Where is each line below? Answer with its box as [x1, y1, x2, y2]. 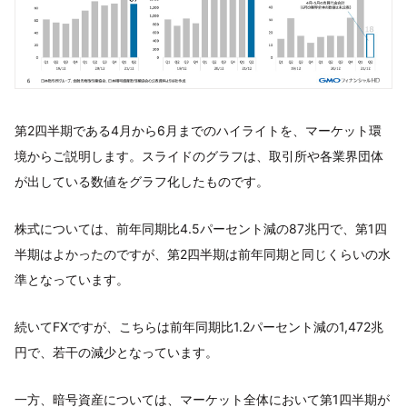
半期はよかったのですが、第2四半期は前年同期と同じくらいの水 [15, 245, 391, 262]
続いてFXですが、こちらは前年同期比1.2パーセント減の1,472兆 [15, 318, 383, 334]
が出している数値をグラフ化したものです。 [15, 173, 269, 189]
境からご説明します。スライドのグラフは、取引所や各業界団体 [15, 147, 383, 164]
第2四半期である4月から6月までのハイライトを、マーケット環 [15, 122, 382, 138]
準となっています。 [15, 271, 129, 287]
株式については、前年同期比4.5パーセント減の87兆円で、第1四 [15, 220, 387, 236]
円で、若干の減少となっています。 [15, 343, 218, 360]
